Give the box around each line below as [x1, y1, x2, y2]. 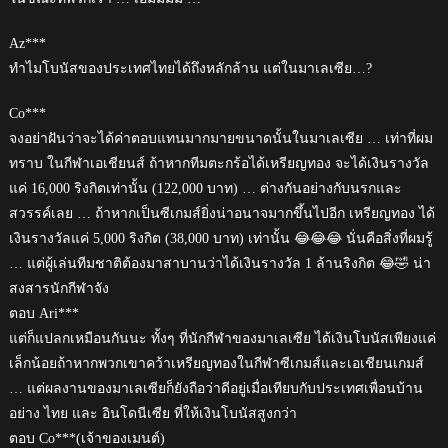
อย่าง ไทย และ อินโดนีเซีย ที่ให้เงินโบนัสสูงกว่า [8, 406, 297, 422]
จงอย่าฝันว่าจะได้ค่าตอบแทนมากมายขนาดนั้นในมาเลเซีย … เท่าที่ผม [8, 131, 433, 147]
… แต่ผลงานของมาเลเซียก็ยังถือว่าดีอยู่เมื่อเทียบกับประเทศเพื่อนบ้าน [8, 381, 423, 397]
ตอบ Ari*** [8, 306, 79, 322]
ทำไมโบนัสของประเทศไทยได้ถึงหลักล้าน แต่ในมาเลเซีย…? [8, 61, 372, 77]
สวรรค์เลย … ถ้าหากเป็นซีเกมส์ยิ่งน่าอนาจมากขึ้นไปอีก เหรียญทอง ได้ [8, 206, 435, 222]
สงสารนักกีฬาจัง [8, 281, 109, 297]
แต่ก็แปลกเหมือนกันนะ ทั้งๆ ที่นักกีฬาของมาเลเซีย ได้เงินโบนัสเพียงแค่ [8, 331, 436, 347]
